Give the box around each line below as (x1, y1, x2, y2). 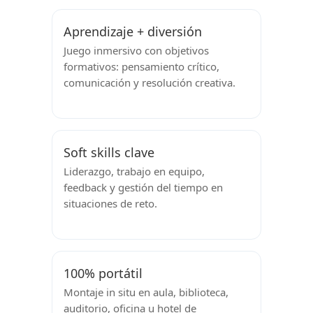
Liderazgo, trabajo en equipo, (64, 164, 205, 179)
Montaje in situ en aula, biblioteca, (64, 285, 228, 300)
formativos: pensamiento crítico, (64, 59, 219, 74)
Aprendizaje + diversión (64, 23, 202, 41)
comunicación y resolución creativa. (64, 75, 235, 90)
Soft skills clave (64, 144, 154, 161)
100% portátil (64, 264, 143, 282)
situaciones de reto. (64, 196, 157, 211)
